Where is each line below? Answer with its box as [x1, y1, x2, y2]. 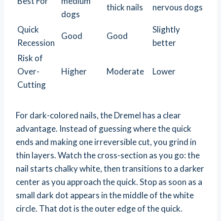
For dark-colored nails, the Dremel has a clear [16, 110, 181, 121]
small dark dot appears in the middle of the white [16, 190, 194, 201]
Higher [61, 66, 87, 77]
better [152, 37, 176, 48]
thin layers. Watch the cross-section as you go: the [16, 150, 200, 161]
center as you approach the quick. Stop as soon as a [16, 177, 202, 187]
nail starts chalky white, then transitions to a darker [16, 163, 204, 174]
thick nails [107, 2, 143, 13]
